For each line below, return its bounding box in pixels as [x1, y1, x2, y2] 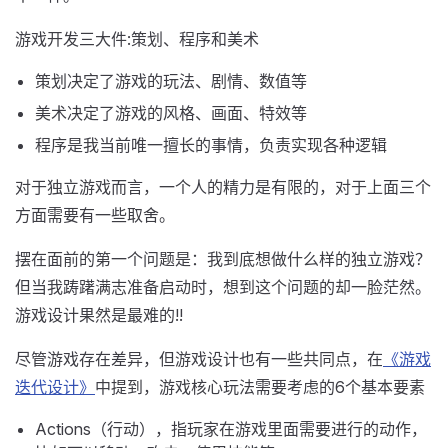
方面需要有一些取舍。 [15, 205, 175, 225]
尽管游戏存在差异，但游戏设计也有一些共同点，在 [15, 349, 383, 369]
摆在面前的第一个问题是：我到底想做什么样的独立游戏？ [15, 249, 431, 269]
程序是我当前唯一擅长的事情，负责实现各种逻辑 [35, 135, 387, 155]
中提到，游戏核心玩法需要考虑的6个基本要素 [95, 377, 425, 397]
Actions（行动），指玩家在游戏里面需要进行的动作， [35, 419, 427, 439]
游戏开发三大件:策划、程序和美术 [15, 29, 259, 49]
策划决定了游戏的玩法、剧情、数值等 [35, 71, 307, 91]
